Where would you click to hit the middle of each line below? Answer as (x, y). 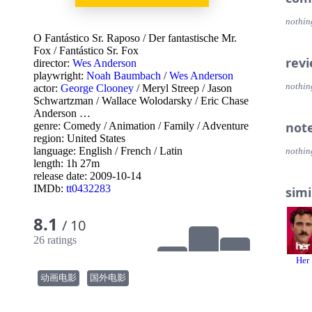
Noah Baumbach (124, 76)
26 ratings (55, 240)
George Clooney (97, 88)
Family (179, 126)
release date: (62, 176)
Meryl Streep (171, 88)
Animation (132, 126)
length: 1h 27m (67, 163)
